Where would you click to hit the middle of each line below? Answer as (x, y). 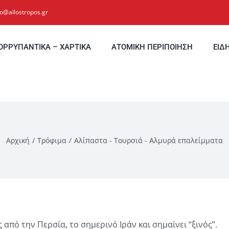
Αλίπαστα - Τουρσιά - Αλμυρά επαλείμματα (148, 140)
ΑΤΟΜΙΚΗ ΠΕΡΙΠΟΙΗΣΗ (152, 47)
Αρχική (18, 140)
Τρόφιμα (52, 140)
